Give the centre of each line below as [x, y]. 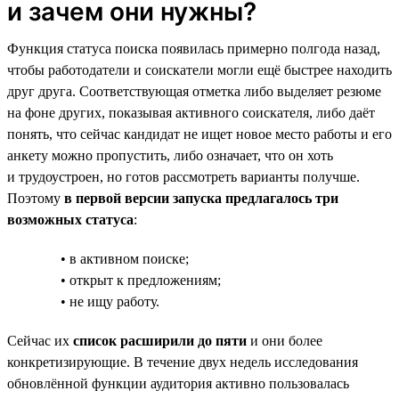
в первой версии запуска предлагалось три [201, 198]
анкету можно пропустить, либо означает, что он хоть [170, 155]
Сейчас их [40, 340]
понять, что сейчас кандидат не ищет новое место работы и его [199, 134]
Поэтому [36, 198]
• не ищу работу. [110, 301]
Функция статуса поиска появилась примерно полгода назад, [194, 48]
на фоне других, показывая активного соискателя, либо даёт [191, 112]
